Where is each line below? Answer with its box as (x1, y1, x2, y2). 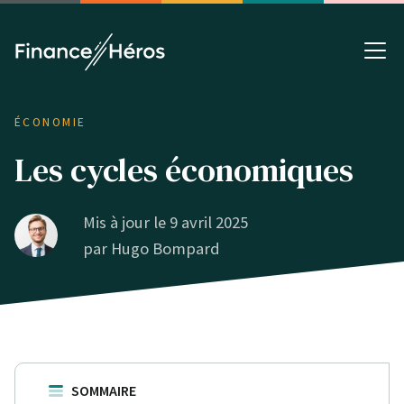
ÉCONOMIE (14, 114, 87, 130)
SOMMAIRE (71, 381, 136, 399)
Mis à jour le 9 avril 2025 (83, 211, 248, 233)
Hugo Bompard (111, 237, 220, 259)
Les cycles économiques (14, 147, 353, 192)
